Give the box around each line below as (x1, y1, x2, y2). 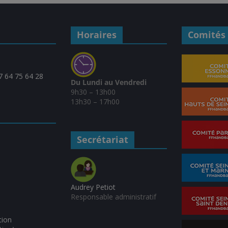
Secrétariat (76, 133, 128, 146)
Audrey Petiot (70, 182, 116, 192)
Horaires (76, 28, 117, 41)
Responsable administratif (70, 192, 156, 202)
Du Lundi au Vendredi (70, 77, 149, 88)
